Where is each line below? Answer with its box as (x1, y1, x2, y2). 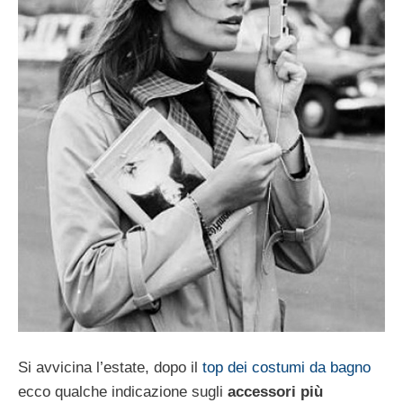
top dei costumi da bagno (202, 358, 371, 376)
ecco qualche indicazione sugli (18, 382, 228, 400)
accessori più (228, 382, 323, 400)
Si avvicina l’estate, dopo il (18, 358, 202, 376)
